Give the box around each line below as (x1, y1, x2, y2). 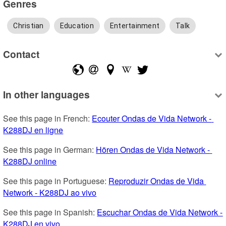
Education (60, 21, 94, 30)
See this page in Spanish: (3, 206, 97, 218)
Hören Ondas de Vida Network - (96, 143, 210, 155)
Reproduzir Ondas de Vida (108, 175, 204, 187)
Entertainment (109, 21, 160, 30)
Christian (13, 21, 44, 30)
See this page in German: (3, 143, 96, 155)
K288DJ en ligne (3, 124, 64, 136)
